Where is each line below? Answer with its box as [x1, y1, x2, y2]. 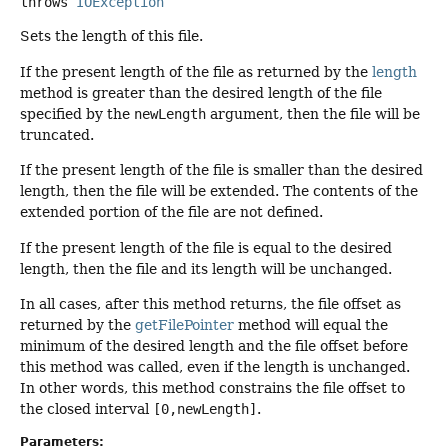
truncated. [20, 126, 94, 143]
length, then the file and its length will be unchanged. [20, 260, 392, 277]
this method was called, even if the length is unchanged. [20, 358, 410, 375]
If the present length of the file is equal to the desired [20, 239, 392, 256]
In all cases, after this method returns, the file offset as [20, 295, 401, 312]
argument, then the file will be [206, 105, 420, 122]
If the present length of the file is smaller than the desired [20, 162, 423, 179]
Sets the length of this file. [20, 28, 203, 45]
